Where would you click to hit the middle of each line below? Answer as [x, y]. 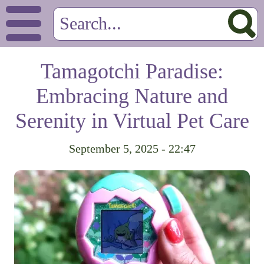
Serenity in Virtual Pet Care [132, 121]
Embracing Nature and [132, 96]
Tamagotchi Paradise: [132, 71]
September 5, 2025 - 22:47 [132, 148]
